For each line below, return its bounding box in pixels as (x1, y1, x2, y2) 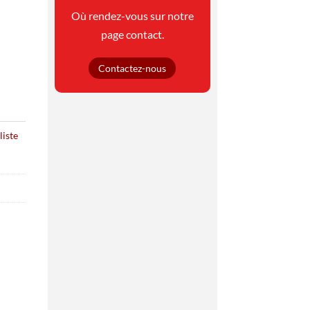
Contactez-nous (98, 62, 167, 74)
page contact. (100, 27, 164, 41)
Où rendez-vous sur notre (71, 8, 194, 22)
